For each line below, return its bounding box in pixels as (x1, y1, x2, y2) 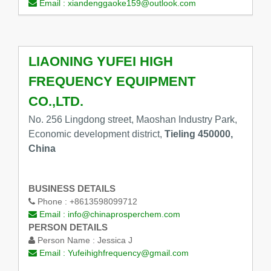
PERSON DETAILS (28, 221, 108, 232)
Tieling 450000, (164, 128, 233, 139)
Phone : (34, 196, 70, 206)
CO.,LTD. (28, 93, 83, 109)
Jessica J (97, 235, 132, 245)
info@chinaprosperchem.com (67, 209, 180, 219)
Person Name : (34, 235, 97, 245)
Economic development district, (28, 128, 165, 139)
